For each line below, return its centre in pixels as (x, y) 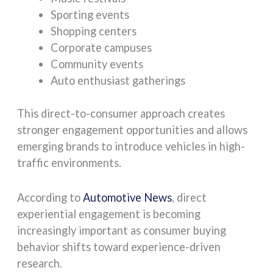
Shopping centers (93, 31)
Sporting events (90, 15)
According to (50, 197)
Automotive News (128, 197)
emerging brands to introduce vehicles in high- (131, 147)
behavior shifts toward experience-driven (119, 246)
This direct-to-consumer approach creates (121, 114)
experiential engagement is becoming (109, 214)
